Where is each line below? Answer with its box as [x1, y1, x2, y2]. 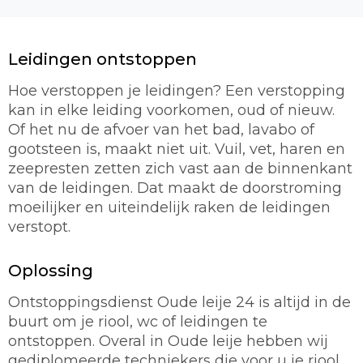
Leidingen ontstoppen [8, 49, 197, 70]
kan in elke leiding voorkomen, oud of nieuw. [8, 101, 335, 120]
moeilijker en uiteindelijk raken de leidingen [8, 199, 331, 217]
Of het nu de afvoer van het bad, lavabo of [8, 121, 314, 139]
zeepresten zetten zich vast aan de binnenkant [8, 160, 352, 178]
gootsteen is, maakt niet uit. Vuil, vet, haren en [8, 140, 345, 159]
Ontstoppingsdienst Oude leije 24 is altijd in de [8, 293, 351, 312]
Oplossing [8, 261, 93, 281]
